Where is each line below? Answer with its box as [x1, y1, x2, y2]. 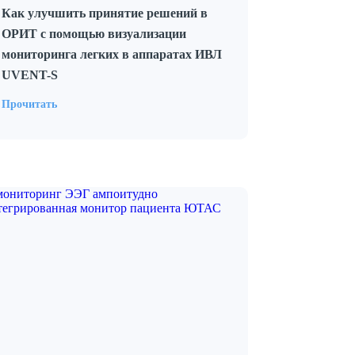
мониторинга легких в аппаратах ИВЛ [2, 48, 222, 61]
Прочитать [2, 98, 57, 110]
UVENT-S [2, 68, 58, 82]
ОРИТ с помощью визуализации [2, 27, 186, 40]
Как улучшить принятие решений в [2, 6, 208, 20]
